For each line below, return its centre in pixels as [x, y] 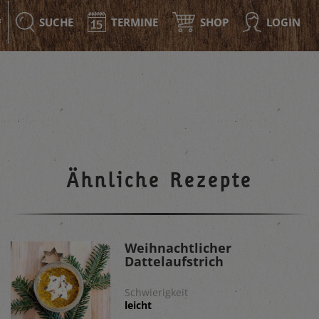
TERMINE [135, 22]
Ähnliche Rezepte [159, 180]
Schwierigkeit [156, 292]
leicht [138, 305]
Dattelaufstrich [174, 261]
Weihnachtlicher [178, 248]
